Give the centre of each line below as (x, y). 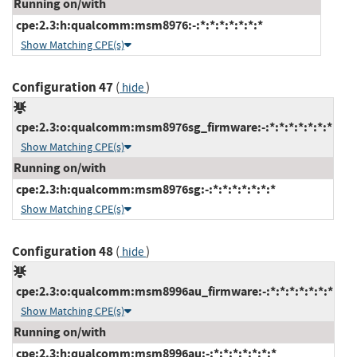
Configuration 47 (63, 87)
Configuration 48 (63, 251)
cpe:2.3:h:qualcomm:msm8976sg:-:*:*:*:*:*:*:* (145, 189)
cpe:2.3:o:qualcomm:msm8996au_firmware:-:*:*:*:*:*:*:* (173, 291)
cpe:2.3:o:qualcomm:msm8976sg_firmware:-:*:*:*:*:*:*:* (173, 127)
